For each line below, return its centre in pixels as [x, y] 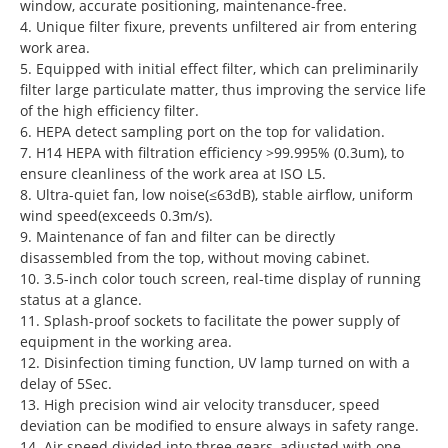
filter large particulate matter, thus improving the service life [223, 90]
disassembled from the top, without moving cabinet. [195, 258]
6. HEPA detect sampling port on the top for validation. [202, 132]
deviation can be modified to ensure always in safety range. [219, 426]
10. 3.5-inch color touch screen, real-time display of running [220, 279]
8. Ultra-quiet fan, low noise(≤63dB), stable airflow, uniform [216, 195]
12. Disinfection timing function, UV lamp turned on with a [215, 363]
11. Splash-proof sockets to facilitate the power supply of [210, 321]
